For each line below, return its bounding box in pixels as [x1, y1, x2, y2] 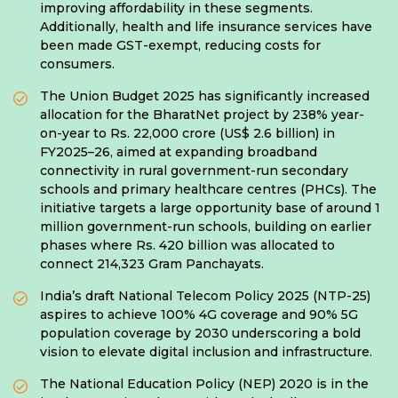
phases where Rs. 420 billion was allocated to [40, 236, 335, 253]
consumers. [40, 55, 115, 72]
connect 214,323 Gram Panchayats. [40, 255, 264, 272]
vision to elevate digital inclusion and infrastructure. [40, 343, 372, 360]
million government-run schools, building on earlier [40, 218, 371, 235]
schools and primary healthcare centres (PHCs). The [40, 180, 377, 197]
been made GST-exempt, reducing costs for [40, 36, 321, 53]
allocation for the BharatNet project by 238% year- [40, 106, 364, 123]
